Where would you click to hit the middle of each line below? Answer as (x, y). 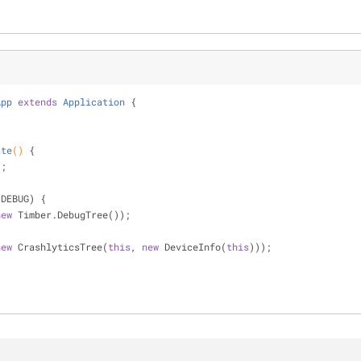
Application (94, 102)
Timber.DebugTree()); (71, 214)
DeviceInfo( (193, 247)
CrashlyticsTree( (60, 247)
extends (37, 102)
